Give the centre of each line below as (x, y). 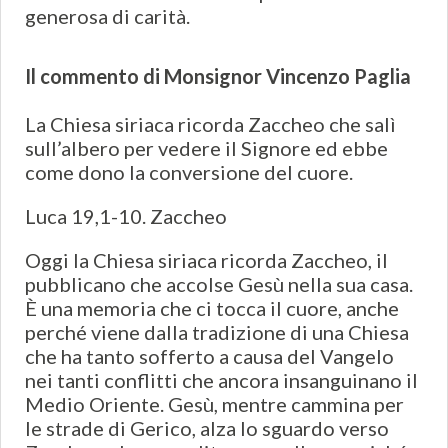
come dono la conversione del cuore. (189, 172)
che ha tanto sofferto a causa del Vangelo (209, 356)
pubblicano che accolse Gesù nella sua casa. (219, 284)
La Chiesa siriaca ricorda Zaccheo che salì (210, 124)
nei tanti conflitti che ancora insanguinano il (221, 380)
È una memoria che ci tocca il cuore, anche (212, 308)
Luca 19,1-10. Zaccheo (126, 216)
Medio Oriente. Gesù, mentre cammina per (214, 404)
